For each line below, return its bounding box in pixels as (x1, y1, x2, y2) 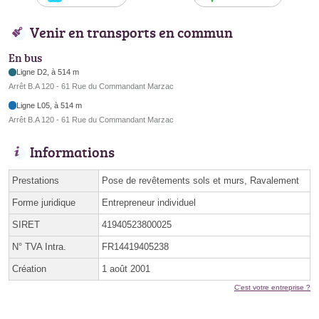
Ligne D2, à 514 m (16, 68, 80, 77)
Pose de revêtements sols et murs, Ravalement (102, 174, 299, 186)
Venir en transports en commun (30, 22, 233, 43)
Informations (30, 141, 115, 162)
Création (12, 263, 46, 274)
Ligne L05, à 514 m (16, 100, 83, 110)
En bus (9, 50, 42, 66)
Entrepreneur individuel (102, 197, 196, 208)
